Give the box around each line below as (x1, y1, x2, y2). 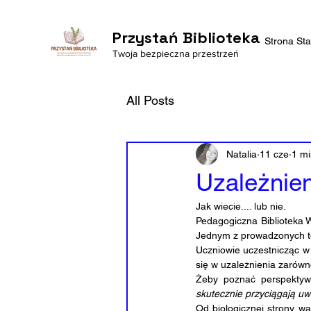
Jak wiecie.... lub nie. (196, 201, 288, 212)
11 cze (260, 148, 289, 160)
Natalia (226, 148, 257, 160)
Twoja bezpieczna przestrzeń (112, 48, 239, 59)
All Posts (126, 92, 174, 108)
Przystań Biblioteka (112, 28, 260, 47)
